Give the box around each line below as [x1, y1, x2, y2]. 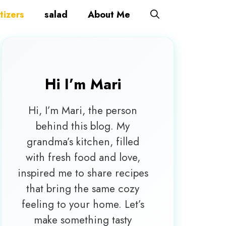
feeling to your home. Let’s [21, 197, 144, 212]
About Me [88, 8, 130, 21]
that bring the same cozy [26, 181, 140, 196]
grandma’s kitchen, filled [26, 134, 139, 149]
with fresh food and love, [25, 150, 140, 165]
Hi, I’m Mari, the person [28, 103, 138, 118]
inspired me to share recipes [17, 165, 148, 181]
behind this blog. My [36, 119, 130, 134]
